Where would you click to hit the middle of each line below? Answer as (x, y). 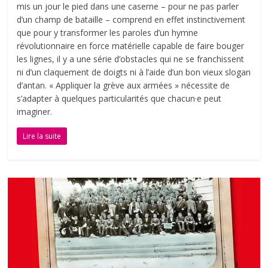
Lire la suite (42, 136)
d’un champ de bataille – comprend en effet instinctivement (131, 20)
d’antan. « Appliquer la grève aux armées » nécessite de (124, 86)
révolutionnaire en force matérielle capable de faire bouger (131, 46)
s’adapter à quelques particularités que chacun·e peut (119, 99)
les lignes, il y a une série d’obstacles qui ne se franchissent (131, 59)
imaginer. (35, 112)
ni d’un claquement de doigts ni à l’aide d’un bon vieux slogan (134, 72)
